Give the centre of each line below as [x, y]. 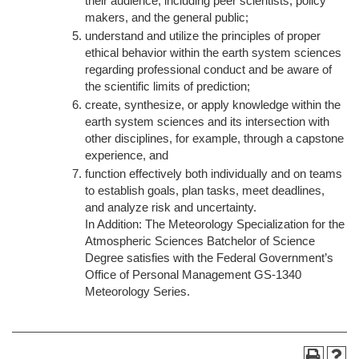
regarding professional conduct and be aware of [208, 69]
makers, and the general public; [167, 17]
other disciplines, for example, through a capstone [214, 138]
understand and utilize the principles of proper [203, 36]
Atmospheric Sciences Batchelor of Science [200, 241]
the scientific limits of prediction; [167, 86]
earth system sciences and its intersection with [207, 121]
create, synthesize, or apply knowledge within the [213, 105]
